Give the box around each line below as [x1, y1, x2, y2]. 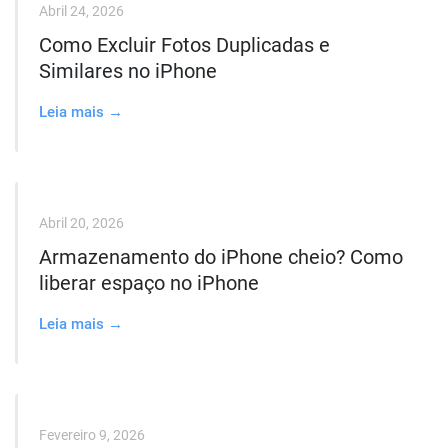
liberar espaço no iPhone [39, 271, 259, 295]
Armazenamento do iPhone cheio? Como [39, 245, 403, 269]
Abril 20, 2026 [39, 215, 124, 231]
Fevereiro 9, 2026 [39, 427, 145, 443]
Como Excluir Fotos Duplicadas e [39, 33, 330, 57]
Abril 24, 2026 [39, 3, 124, 19]
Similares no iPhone [39, 59, 217, 83]
